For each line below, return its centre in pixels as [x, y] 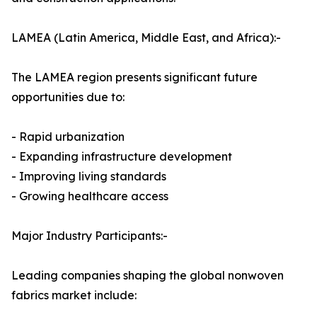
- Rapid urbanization [68, 137]
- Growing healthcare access [90, 196]
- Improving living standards [89, 177]
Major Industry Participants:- [90, 236]
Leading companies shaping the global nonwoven [148, 276]
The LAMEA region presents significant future [134, 77]
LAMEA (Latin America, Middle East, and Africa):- [146, 38]
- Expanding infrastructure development [122, 157]
